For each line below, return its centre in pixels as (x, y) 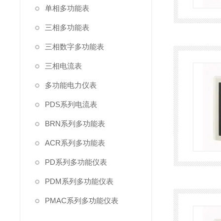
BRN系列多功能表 (75, 124)
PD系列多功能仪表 (76, 162)
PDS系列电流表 (71, 104)
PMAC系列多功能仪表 (82, 201)
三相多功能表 (67, 27)
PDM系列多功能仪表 (79, 181)
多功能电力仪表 (71, 85)
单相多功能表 (67, 8)
